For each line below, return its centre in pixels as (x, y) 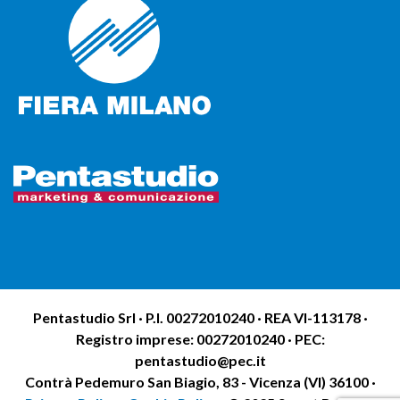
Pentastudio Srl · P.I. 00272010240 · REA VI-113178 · (200, 317)
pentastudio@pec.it (200, 360)
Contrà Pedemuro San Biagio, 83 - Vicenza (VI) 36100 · (200, 382)
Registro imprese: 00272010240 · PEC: (200, 339)
